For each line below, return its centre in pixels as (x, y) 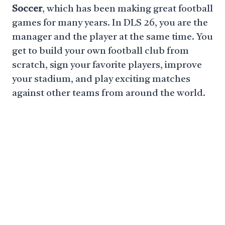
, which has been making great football (128, 9)
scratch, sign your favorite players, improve (107, 66)
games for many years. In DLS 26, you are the (110, 23)
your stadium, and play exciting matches (101, 80)
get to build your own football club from (100, 51)
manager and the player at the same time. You (113, 37)
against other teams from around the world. (109, 94)
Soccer (27, 9)
